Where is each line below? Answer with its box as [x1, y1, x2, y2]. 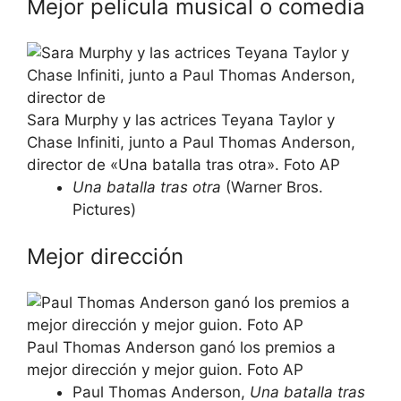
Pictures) [73, 200, 136, 218]
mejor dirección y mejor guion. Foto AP [27, 361, 303, 379]
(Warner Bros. [221, 178, 323, 196]
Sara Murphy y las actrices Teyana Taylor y [27, 111, 335, 129]
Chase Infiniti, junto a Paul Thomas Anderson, [27, 133, 355, 151]
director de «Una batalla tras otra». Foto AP [27, 156, 340, 174]
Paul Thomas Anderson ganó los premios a [27, 338, 336, 356]
